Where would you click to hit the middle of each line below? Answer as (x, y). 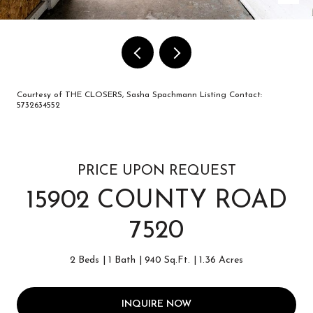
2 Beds (85, 260)
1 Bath (122, 260)
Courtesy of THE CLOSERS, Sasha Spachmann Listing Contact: (139, 95)
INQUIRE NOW (156, 304)
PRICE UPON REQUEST (156, 171)
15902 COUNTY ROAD (156, 201)
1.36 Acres (221, 260)
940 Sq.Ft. (167, 260)
